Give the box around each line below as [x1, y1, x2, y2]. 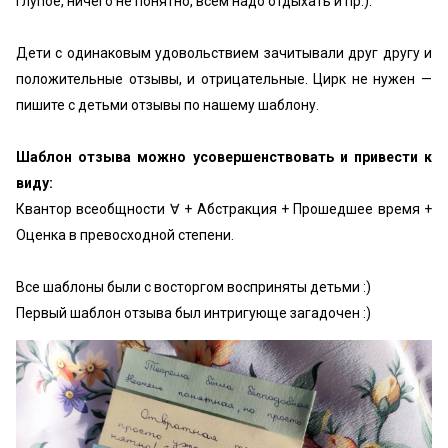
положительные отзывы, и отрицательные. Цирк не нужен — [16, 71, 432, 87]
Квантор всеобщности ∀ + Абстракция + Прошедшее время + [16, 201, 432, 217]
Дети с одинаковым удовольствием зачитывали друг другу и [16, 45, 432, 61]
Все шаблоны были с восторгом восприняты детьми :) [16, 279, 371, 295]
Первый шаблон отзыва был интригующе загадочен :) [16, 305, 371, 321]
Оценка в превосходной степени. [16, 227, 234, 243]
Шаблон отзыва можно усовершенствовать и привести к [16, 149, 432, 165]
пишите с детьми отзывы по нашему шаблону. [16, 97, 319, 113]
